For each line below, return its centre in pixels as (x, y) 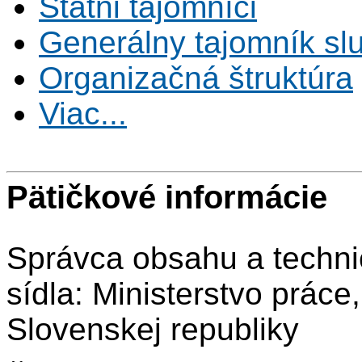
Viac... (83, 114)
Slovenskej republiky (153, 329)
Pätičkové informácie (167, 197)
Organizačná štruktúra (196, 78)
